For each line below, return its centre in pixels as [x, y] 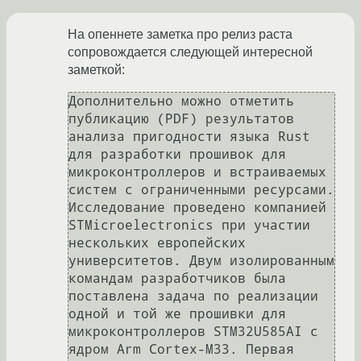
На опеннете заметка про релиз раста [180, 34]
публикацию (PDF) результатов [181, 118]
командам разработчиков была [177, 278]
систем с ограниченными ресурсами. [201, 189]
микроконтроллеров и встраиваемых [197, 172]
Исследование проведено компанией [197, 207]
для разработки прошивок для [177, 154]
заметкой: [96, 69]
